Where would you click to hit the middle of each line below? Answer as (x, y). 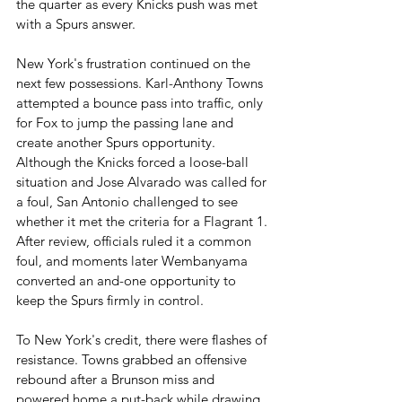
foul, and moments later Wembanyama (134, 261)
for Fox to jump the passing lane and (127, 122)
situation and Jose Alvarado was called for (143, 182)
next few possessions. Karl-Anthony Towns (141, 83)
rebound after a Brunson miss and (117, 379)
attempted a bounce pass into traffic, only (141, 103)
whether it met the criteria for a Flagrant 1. (144, 221)
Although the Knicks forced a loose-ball (134, 162)
